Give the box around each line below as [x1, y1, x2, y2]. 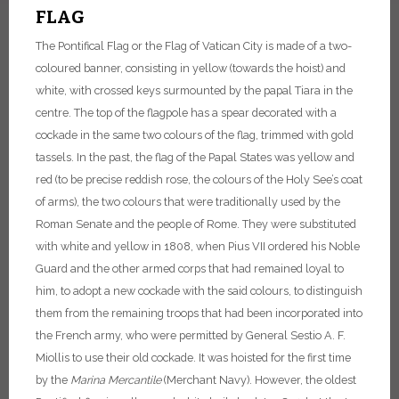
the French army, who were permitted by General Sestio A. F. [36, 329, 346, 342]
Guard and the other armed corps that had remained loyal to [36, 262, 344, 275]
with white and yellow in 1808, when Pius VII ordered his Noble [36, 240, 360, 253]
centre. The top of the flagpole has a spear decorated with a [36, 106, 337, 119]
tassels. [36, 151, 74, 164]
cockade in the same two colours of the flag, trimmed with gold [36, 128, 354, 142]
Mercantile [108, 373, 161, 387]
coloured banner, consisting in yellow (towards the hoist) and [36, 61, 346, 75]
